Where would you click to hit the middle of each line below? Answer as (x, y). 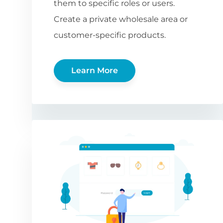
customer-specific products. (110, 35)
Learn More (95, 70)
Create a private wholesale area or (121, 19)
